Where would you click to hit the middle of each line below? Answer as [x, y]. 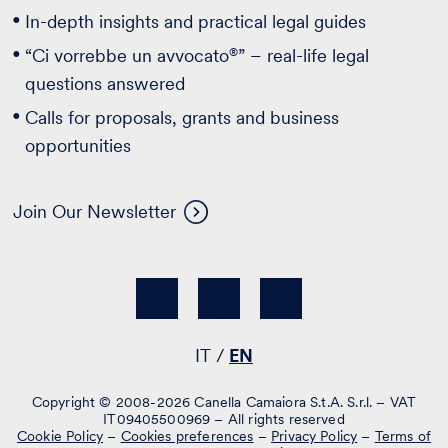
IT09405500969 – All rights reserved [224, 419]
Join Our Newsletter [95, 212]
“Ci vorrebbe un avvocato [127, 56]
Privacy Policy [314, 436]
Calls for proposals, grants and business [182, 118]
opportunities [78, 146]
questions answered [105, 84]
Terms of [403, 436]
